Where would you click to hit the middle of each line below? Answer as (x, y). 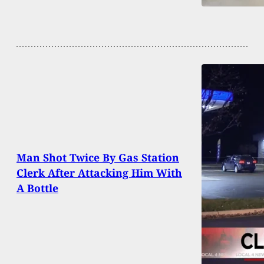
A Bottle (37, 188)
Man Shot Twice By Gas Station (98, 158)
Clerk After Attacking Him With (99, 173)
